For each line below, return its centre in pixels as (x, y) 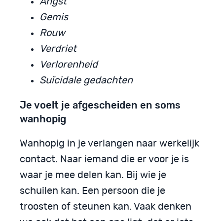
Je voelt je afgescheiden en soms (100, 105)
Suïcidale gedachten (86, 80)
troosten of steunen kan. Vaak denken (106, 206)
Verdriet (58, 49)
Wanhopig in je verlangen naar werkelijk (110, 143)
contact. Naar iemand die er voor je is (104, 159)
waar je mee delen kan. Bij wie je (93, 175)
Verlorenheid (69, 64)
